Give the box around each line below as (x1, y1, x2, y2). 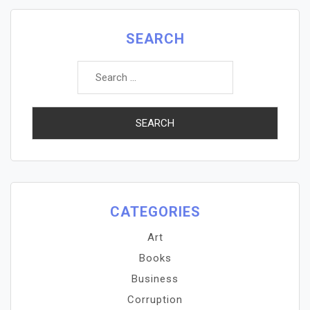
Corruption (127, 293, 183, 306)
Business (131, 273, 179, 285)
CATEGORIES (109, 203, 201, 220)
